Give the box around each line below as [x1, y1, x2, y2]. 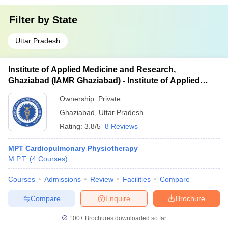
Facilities [123, 175, 151, 183]
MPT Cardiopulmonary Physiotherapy [8, 144, 138, 152]
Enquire [105, 194, 130, 203]
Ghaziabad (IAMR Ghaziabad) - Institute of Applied [8, 76, 200, 85]
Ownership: [60, 95, 98, 103]
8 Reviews [105, 122, 138, 130]
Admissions [44, 175, 81, 183]
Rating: [60, 122, 84, 130]
